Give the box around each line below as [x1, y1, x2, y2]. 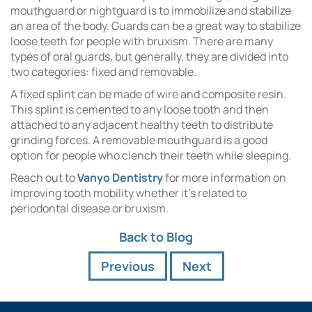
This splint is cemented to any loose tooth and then [10, 102, 269, 118]
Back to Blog [119, 228, 193, 246]
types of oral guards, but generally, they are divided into [10, 49, 288, 65]
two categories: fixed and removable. [10, 64, 196, 80]
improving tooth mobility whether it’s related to [10, 185, 247, 201]
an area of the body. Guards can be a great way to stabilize [10, 18, 301, 34]
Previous [100, 258, 155, 275]
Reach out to [10, 170, 77, 186]
